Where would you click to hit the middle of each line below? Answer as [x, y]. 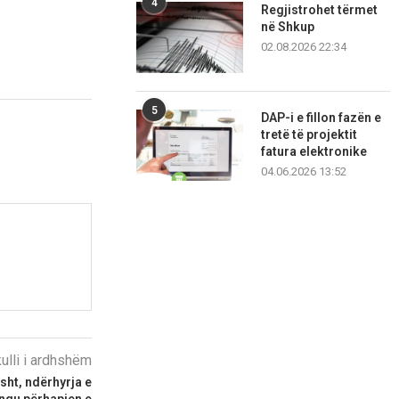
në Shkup [288, 27]
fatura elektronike [314, 152]
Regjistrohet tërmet [320, 10]
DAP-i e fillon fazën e [322, 118]
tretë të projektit [309, 135]
